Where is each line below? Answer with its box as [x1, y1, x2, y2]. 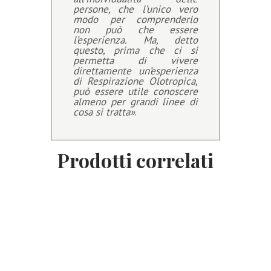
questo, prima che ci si [73, 43, 198, 57]
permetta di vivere [73, 53, 198, 67]
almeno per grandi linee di [73, 94, 198, 108]
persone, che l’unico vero [73, 2, 198, 16]
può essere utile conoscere [73, 84, 198, 98]
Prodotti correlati [57, 148, 214, 174]
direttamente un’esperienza [73, 64, 198, 77]
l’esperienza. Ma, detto [73, 33, 198, 47]
